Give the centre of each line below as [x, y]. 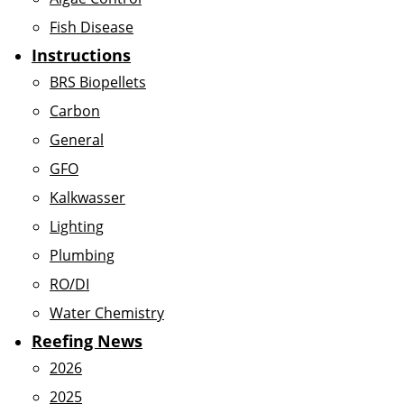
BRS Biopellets [98, 82]
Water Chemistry [107, 313]
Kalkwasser [87, 197]
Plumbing [82, 255]
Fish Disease [92, 27]
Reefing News [87, 341]
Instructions [81, 55]
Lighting [77, 226]
